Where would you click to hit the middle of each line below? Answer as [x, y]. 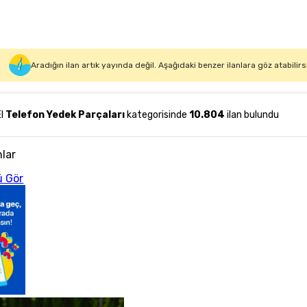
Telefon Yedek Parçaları [65, 115]
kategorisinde [156, 115]
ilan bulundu [252, 115]
